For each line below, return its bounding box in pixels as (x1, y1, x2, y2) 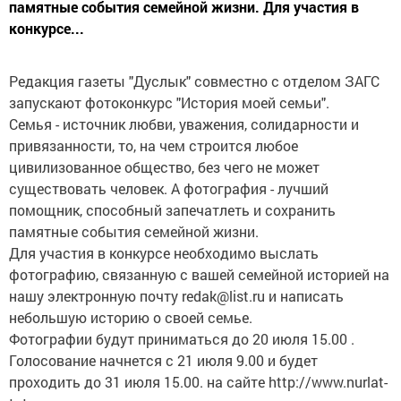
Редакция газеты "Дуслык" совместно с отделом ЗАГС (9, 72, 380, 90)
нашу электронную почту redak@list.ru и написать (9, 286, 344, 305)
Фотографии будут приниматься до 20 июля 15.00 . (9, 329, 354, 348)
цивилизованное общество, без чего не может (9, 158, 320, 176)
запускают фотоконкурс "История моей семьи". (9, 93, 329, 112)
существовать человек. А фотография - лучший (9, 179, 328, 198)
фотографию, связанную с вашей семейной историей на (9, 265, 389, 284)
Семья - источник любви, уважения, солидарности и (9, 115, 359, 133)
